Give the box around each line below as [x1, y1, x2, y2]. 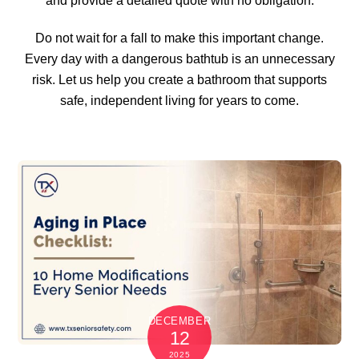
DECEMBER [147, 315, 212, 328]
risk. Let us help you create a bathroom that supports [32, 72, 327, 87]
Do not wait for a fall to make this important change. [35, 30, 324, 45]
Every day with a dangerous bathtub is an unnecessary [24, 51, 335, 66]
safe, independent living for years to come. [60, 93, 299, 107]
